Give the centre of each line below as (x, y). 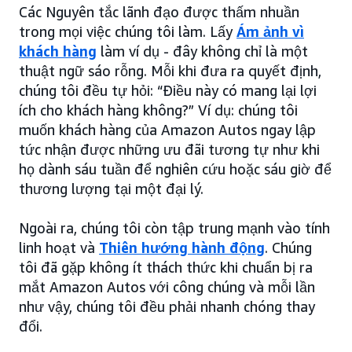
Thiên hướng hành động (182, 248)
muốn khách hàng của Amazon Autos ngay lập (167, 130)
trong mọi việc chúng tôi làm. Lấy (128, 32)
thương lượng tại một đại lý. (111, 189)
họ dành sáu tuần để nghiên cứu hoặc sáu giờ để (175, 169)
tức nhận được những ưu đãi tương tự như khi (169, 150)
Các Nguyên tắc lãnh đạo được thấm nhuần (159, 12)
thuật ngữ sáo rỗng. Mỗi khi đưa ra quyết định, (170, 71)
